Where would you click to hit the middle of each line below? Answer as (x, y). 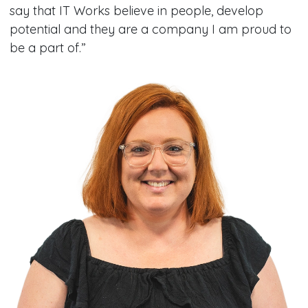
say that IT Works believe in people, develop (136, 11)
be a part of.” (47, 48)
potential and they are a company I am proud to (150, 29)
